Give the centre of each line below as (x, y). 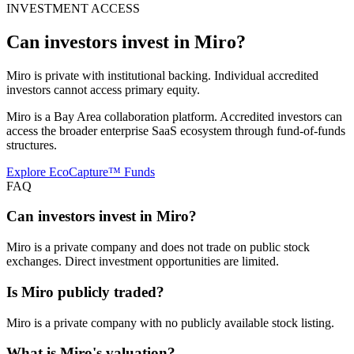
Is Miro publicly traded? (85, 292)
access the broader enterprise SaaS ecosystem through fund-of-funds (176, 130)
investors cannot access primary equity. (103, 89)
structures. (32, 145)
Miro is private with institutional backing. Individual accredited (162, 75)
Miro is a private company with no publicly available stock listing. (170, 322)
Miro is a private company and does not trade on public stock (158, 247)
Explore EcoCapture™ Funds (81, 171)
